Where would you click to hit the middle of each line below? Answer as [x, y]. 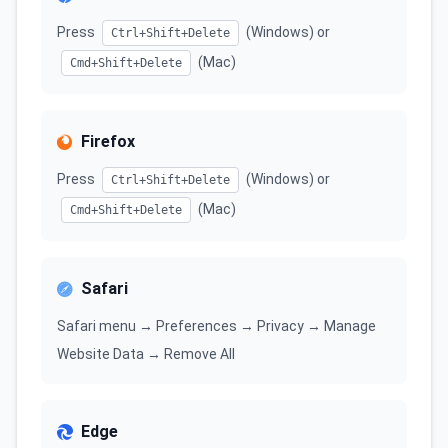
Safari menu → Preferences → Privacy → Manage [216, 326]
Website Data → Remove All [146, 354]
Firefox [108, 141]
